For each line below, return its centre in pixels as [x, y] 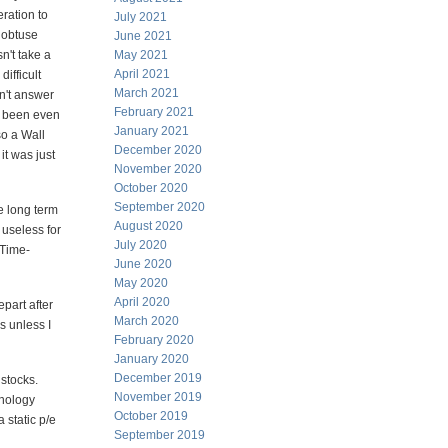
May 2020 [141, 283]
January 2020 [151, 359]
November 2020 [158, 169]
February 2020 [154, 340]
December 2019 [158, 378]
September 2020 [159, 207]
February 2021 [154, 112]
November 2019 [158, 397]
